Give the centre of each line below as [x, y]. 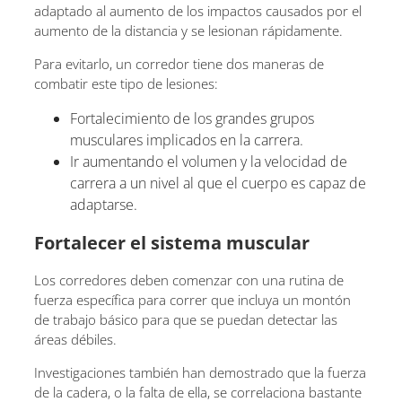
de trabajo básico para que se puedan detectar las [186, 319]
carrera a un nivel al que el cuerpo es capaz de [218, 183]
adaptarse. [104, 204]
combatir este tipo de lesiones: [126, 83]
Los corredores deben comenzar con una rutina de [189, 280]
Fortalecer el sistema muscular [172, 242]
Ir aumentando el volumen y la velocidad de [209, 161]
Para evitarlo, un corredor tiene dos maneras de [179, 63]
